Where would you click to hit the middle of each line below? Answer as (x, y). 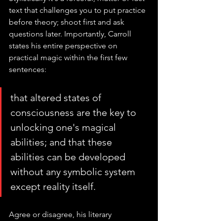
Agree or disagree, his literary (61, 215)
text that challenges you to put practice (78, 10)
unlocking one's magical (64, 128)
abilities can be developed (69, 157)
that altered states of (57, 98)
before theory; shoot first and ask (68, 22)
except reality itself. (53, 187)
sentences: (28, 70)
